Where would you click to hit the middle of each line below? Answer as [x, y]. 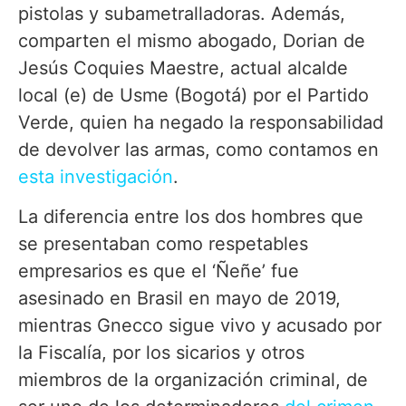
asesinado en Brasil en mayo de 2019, [179, 298]
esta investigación [96, 176]
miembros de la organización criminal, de [193, 379]
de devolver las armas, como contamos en [198, 149]
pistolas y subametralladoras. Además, [182, 13]
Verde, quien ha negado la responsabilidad [201, 122]
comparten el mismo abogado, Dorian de [192, 40]
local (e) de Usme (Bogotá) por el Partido [193, 95]
